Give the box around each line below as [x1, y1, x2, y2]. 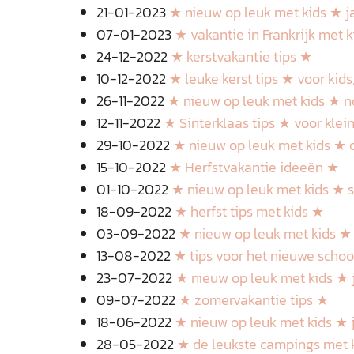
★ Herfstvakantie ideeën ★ [169, 156, 339, 178]
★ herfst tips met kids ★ [175, 201, 324, 222]
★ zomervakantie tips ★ [179, 289, 329, 311]
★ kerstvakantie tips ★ [171, 46, 312, 67]
